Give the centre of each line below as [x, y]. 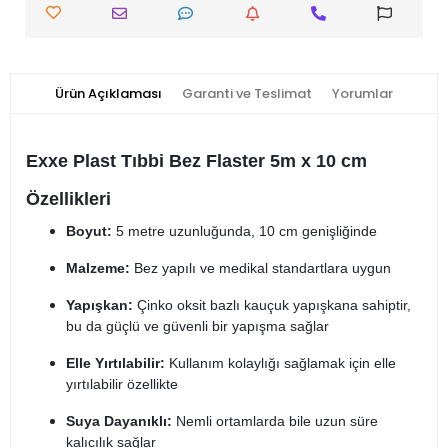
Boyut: [89, 231]
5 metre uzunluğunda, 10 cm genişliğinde [244, 231]
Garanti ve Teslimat [247, 94]
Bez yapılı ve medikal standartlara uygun [260, 268]
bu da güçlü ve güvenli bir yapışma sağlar [197, 326]
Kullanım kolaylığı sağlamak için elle [280, 363]
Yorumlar [362, 94]
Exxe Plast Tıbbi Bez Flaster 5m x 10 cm [196, 161]
